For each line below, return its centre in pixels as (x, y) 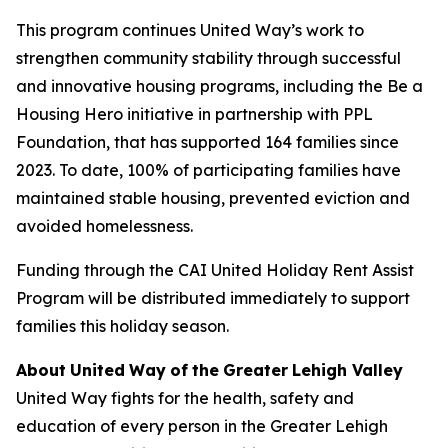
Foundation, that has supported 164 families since (207, 141)
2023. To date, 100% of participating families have (208, 169)
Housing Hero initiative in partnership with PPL (194, 113)
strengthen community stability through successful (208, 57)
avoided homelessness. (104, 225)
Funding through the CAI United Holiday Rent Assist (215, 269)
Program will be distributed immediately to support (213, 297)
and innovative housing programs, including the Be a (219, 85)
